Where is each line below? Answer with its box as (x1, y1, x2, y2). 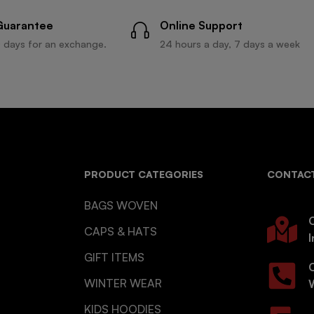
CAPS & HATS (83, 224, 157, 239)
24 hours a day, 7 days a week (160, 38, 300, 50)
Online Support (160, 18, 243, 33)
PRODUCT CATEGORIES (83, 168, 203, 181)
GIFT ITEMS (83, 250, 144, 265)
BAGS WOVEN (83, 198, 158, 213)
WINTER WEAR (83, 276, 162, 291)
